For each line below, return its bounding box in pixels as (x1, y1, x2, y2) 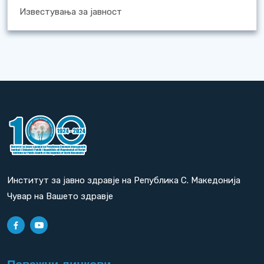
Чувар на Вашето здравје (7, 190, 113, 202)
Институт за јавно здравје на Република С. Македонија (7, 174, 240, 186)
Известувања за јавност (19, 6, 122, 17)
